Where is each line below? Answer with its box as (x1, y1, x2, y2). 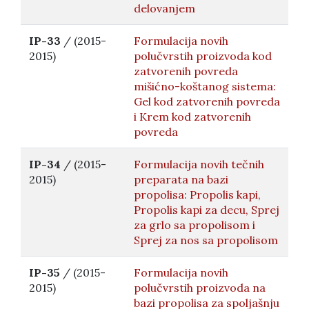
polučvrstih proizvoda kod (134, 49, 272, 63)
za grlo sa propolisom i (134, 218, 255, 232)
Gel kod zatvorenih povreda (134, 94, 280, 108)
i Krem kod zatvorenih (134, 110, 251, 123)
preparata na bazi (134, 172, 228, 186)
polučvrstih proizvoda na (134, 281, 266, 295)
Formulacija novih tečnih (134, 157, 264, 171)
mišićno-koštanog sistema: (134, 79, 276, 93)
